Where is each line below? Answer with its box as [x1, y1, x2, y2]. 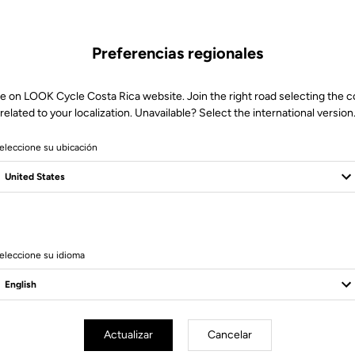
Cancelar [207, 327, 252, 342]
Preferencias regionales [92, 43, 263, 63]
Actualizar [103, 327, 153, 342]
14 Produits [152, 230, 203, 241]
